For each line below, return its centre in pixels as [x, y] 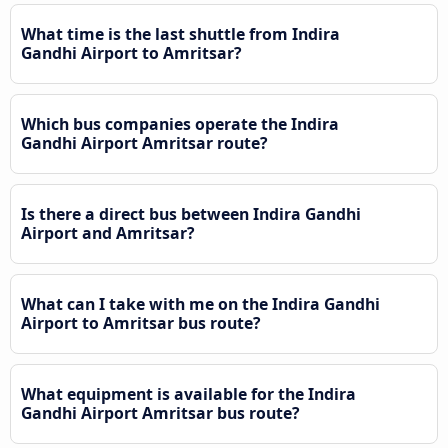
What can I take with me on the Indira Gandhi [200, 303]
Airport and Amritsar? [108, 232]
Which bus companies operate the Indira [180, 123]
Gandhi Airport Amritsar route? [144, 142]
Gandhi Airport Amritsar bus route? [160, 412]
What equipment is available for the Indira [188, 393]
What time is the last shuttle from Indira [180, 33]
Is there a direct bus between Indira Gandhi [191, 213]
